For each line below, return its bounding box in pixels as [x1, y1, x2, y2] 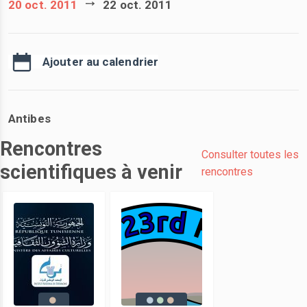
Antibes [8, 112, 51, 125]
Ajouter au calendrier [42, 55, 159, 69]
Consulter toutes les [201, 148, 299, 161]
